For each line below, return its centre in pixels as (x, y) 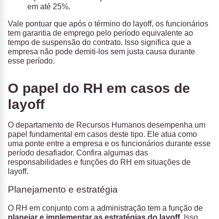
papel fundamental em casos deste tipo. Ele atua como (102, 134)
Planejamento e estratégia (63, 189)
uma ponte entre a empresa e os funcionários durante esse (109, 144)
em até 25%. (49, 7)
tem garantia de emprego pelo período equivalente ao (100, 33)
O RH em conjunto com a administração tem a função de (105, 208)
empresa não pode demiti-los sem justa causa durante (101, 52)
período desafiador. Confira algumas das (78, 153)
